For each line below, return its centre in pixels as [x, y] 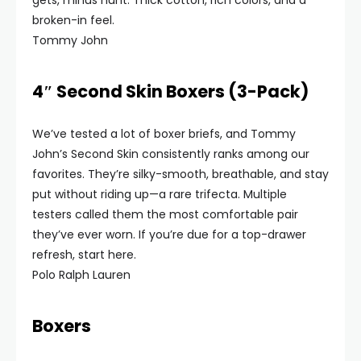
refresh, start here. [84, 255]
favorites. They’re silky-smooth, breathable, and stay [180, 174]
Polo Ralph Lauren [81, 275]
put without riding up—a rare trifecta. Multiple [160, 194]
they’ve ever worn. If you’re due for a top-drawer [169, 234]
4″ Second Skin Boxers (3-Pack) [170, 91]
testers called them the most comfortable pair [165, 214]
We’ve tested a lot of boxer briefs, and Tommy [164, 134]
